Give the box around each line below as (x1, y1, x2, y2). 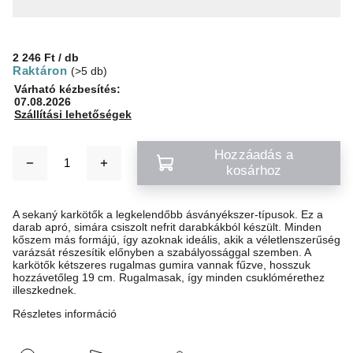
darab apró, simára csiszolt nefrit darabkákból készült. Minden (13, 221, 321, 233)
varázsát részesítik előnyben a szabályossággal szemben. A (13, 246, 310, 258)
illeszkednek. (13, 284, 76, 296)
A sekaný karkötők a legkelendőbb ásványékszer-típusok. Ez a (13, 208, 323, 221)
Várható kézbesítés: (14, 83, 121, 95)
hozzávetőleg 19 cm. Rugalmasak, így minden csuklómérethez (13, 271, 325, 284)
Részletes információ (13, 307, 117, 320)
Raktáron (13, 64, 68, 77)
